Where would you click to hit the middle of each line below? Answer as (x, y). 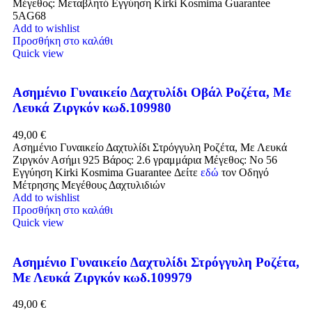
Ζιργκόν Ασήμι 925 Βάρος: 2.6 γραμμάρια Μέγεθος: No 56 (145, 160)
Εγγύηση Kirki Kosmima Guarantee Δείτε (107, 173)
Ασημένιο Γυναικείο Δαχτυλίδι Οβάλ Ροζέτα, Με (152, 93)
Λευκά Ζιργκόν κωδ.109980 (92, 108)
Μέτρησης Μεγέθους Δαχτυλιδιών (89, 185)
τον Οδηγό (245, 173)
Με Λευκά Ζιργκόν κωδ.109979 (102, 277)
